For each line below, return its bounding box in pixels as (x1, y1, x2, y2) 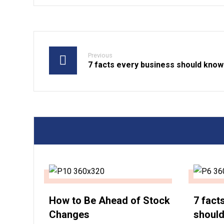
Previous (88, 51, 113, 59)
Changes (49, 208, 90, 220)
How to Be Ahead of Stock (49, 194, 170, 206)
